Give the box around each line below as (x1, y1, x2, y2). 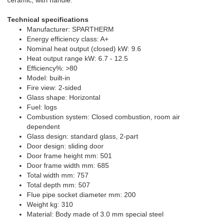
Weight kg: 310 (27, 200, 73, 208)
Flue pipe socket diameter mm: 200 (27, 190, 136, 199)
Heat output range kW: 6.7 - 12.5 (27, 54, 128, 62)
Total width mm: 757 (27, 171, 89, 179)
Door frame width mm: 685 (27, 161, 109, 169)
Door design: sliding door (27, 142, 104, 150)
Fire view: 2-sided (27, 83, 81, 91)
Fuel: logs (27, 103, 57, 111)
